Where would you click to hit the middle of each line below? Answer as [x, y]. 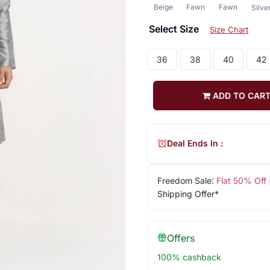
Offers [181, 238]
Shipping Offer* [188, 193]
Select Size [175, 29]
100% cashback [189, 257]
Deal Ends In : [195, 143]
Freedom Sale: [187, 180]
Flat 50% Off [241, 180]
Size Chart [229, 29]
